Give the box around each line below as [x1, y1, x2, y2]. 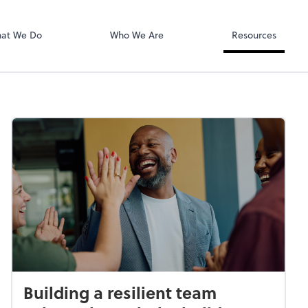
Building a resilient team [23, 280, 217, 305]
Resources [231, 27, 276, 42]
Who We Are [109, 27, 164, 42]
